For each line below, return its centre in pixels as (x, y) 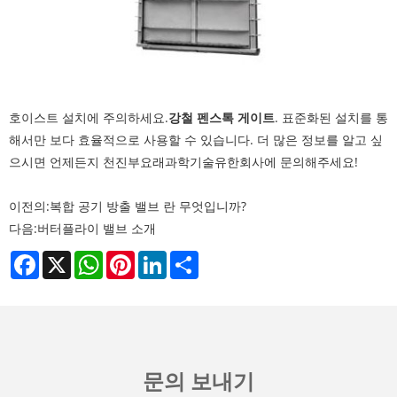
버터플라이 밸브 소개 (97, 229)
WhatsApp (133, 258)
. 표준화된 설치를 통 (331, 118)
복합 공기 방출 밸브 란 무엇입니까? (148, 206)
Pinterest (161, 258)
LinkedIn (192, 258)
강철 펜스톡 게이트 (222, 118)
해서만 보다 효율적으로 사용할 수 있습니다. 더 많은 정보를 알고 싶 (196, 140)
